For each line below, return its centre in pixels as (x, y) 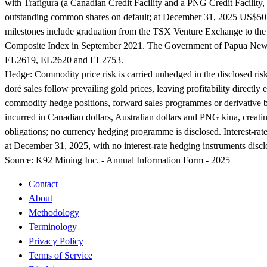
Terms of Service (60, 255)
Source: (19, 160)
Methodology (54, 212)
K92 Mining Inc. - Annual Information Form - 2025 (133, 160)
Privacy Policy (56, 241)
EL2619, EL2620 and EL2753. (64, 60)
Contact (43, 184)
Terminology (53, 227)
